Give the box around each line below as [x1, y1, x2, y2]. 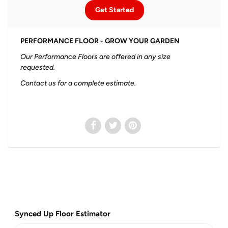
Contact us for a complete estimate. [20, 78, 136, 88]
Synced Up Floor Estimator [15, 209, 110, 218]
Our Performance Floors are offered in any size [20, 52, 170, 61]
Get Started [95, 5, 134, 14]
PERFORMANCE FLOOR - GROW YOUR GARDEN [20, 36, 180, 45]
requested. [20, 63, 56, 72]
